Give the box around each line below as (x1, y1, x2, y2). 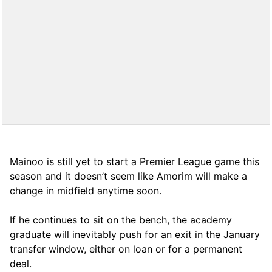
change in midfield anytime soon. (10, 184, 161, 197)
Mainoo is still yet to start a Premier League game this (10, 155, 259, 168)
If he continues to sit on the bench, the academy (10, 213, 232, 226)
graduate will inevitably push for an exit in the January (10, 228, 260, 240)
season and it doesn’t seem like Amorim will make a (10, 169, 247, 182)
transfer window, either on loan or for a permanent (10, 242, 242, 255)
